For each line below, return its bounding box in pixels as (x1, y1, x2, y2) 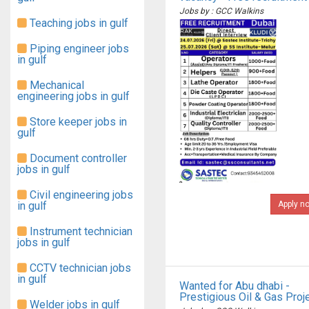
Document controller (27, 152, 127, 165)
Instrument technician (27, 225, 132, 238)
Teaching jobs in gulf (27, 17, 128, 30)
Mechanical (27, 79, 84, 92)
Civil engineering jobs (27, 188, 133, 201)
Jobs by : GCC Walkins (179, 6, 263, 16)
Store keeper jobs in (27, 115, 127, 128)
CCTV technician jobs (27, 261, 131, 275)
